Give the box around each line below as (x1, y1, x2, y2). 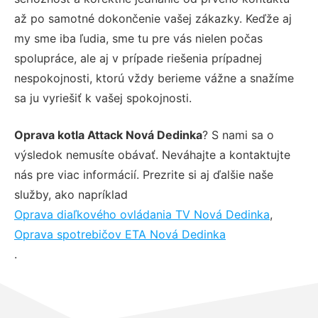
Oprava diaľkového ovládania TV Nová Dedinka (14, 207, 270, 221)
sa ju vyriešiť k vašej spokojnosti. (14, 90, 192, 105)
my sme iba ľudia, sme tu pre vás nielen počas (14, 31, 263, 45)
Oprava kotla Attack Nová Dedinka (14, 127, 202, 142)
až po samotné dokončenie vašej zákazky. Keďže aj (14, 11, 292, 26)
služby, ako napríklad (14, 187, 128, 202)
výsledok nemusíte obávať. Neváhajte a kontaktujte (14, 147, 290, 162)
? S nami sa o (202, 127, 274, 142)
